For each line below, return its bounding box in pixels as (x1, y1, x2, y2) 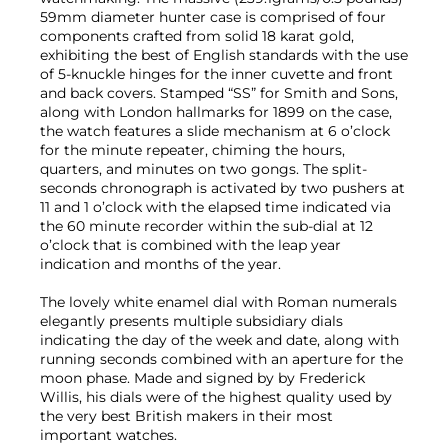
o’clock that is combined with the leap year (40, 235, 341, 254)
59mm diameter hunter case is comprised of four (40, 7, 386, 26)
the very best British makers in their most (40, 406, 333, 425)
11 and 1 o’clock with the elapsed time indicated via (40, 197, 391, 216)
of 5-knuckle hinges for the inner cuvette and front (40, 64, 393, 83)
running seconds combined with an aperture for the (40, 349, 403, 368)
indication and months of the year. (40, 254, 281, 273)
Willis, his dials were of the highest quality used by (40, 387, 392, 406)
